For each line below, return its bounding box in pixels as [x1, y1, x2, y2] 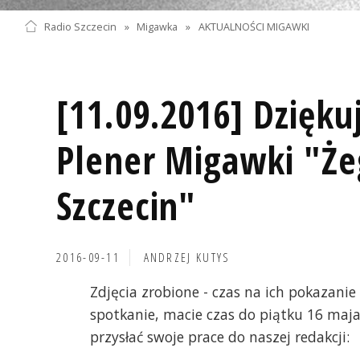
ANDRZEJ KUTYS [143, 248, 231, 266]
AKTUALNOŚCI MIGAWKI [198, 19, 310, 34]
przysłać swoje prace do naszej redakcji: [90, 326, 350, 346]
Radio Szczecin [43, 19, 117, 34]
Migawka [137, 19, 178, 34]
